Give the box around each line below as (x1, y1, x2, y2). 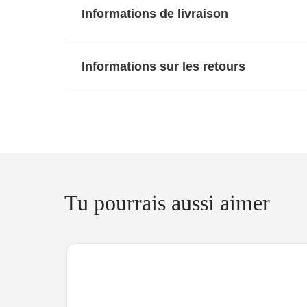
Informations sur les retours (82, 60, 246, 74)
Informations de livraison (82, 7, 229, 21)
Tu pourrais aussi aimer (64, 191, 271, 216)
